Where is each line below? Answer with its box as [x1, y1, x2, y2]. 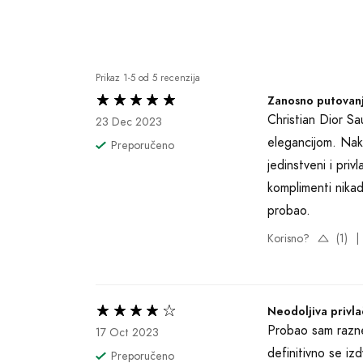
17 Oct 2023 [96, 324, 159, 340]
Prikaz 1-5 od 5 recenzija [96, 71, 200, 84]
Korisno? [267, 230, 310, 246]
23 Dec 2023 [96, 114, 162, 130]
